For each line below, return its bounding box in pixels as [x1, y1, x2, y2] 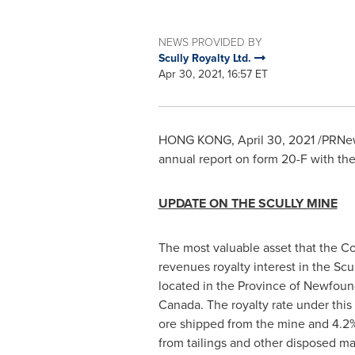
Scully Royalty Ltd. [158, 50, 254, 67]
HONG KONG [158, 131, 231, 149]
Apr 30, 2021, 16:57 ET [158, 66, 268, 82]
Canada [158, 296, 200, 314]
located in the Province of [158, 277, 303, 295]
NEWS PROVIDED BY [158, 34, 262, 51]
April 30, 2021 [237, 131, 315, 149]
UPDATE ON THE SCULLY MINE [158, 194, 338, 212]
